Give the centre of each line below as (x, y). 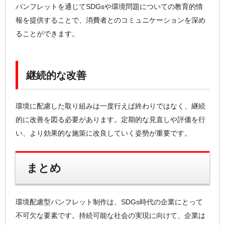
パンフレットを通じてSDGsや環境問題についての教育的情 (109, 6)
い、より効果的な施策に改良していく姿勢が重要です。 (103, 133)
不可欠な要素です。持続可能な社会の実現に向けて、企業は (110, 215)
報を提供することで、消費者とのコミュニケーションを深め (110, 20)
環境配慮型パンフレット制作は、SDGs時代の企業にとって (109, 202)
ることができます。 (47, 33)
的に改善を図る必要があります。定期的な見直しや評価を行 (110, 120)
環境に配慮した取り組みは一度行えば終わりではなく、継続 (110, 106)
